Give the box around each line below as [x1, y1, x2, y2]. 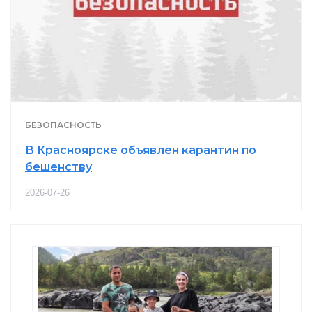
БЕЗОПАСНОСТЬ [25, 120, 102, 131]
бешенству [25, 160, 92, 174]
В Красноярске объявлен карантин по [25, 143, 256, 157]
